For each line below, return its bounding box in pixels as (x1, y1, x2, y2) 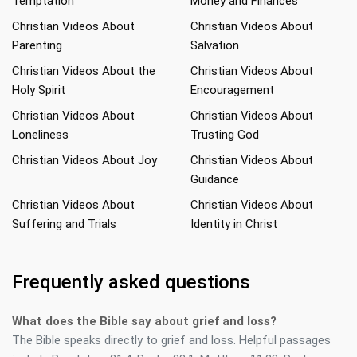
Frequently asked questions (12, 271, 250, 293)
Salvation (190, 38, 239, 53)
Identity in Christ (190, 217, 277, 231)
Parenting (12, 38, 62, 53)
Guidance (190, 172, 239, 186)
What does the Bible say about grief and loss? (12, 314, 277, 328)
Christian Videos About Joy (12, 153, 157, 167)
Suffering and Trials (12, 217, 116, 231)
